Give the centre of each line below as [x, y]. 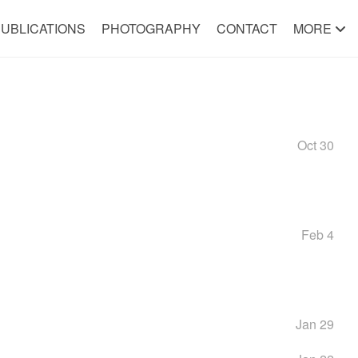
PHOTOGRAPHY [151, 28]
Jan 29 [314, 324]
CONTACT [247, 28]
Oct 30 [315, 145]
